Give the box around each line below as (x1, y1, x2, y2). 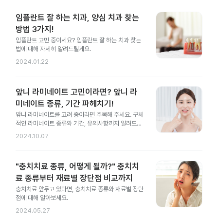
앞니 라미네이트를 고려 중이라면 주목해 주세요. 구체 (16, 111, 144, 118)
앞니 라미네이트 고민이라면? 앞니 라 (16, 87, 137, 97)
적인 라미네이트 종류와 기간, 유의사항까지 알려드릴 (16, 120, 142, 127)
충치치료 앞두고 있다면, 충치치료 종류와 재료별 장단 (16, 185, 144, 193)
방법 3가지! (16, 24, 54, 34)
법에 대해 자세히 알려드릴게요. (16, 45, 91, 53)
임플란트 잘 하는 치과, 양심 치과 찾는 (16, 13, 139, 22)
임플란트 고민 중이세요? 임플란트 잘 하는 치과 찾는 (16, 36, 141, 44)
